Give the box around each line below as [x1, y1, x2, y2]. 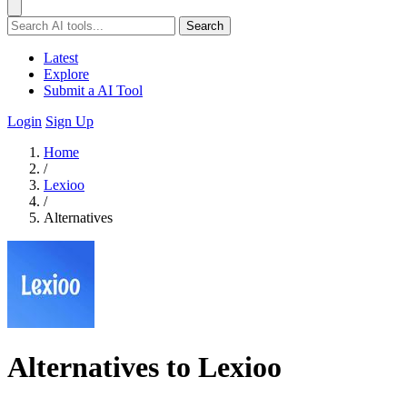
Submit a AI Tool [44, 83, 143, 98]
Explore [44, 66, 89, 82]
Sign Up [45, 114, 94, 129]
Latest [44, 50, 78, 65]
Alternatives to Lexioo [7, 351, 282, 384]
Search [186, 19, 223, 33]
